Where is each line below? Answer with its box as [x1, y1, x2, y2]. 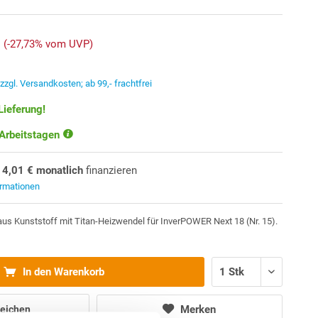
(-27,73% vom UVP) [4, 38, 94, 50]
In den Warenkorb [19, 265, 104, 278]
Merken [180, 302, 216, 316]
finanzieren [83, 164, 138, 177]
